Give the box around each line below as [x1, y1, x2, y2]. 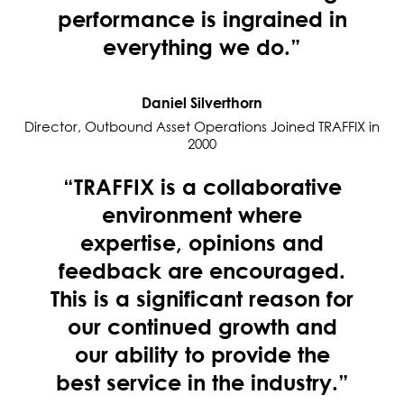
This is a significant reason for [50, 285, 353, 312]
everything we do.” [103, 33, 301, 60]
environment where [102, 201, 302, 228]
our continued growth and [67, 313, 337, 340]
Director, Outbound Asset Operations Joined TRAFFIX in [24, 118, 380, 135]
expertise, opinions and [80, 229, 324, 256]
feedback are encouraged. [59, 257, 345, 284]
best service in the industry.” [55, 369, 349, 396]
